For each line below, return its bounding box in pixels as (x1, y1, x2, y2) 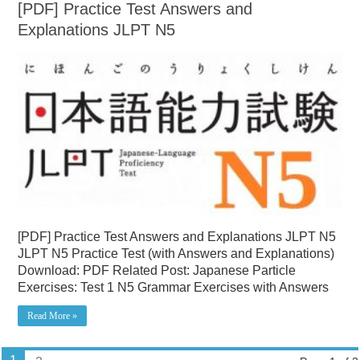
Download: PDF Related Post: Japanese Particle (18, 264, 297, 278)
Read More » (27, 310, 78, 322)
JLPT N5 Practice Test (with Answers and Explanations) (18, 247, 338, 261)
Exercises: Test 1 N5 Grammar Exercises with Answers (18, 280, 329, 295)
